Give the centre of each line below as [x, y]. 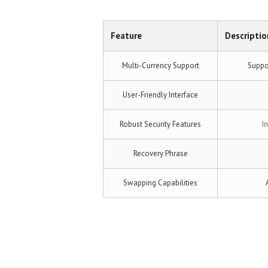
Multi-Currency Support [160, 65]
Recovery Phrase [160, 153]
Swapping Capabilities [160, 182]
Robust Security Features [160, 124]
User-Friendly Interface [160, 95]
